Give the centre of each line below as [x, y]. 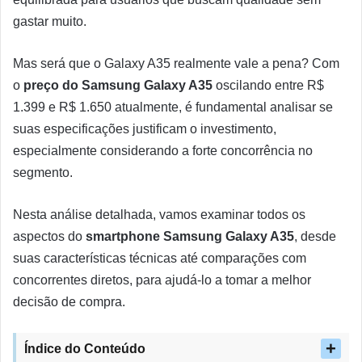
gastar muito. [50, 21]
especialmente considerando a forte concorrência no [163, 151]
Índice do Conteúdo [85, 349]
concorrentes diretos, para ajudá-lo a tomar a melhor [162, 280]
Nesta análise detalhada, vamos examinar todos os [159, 215]
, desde [315, 236]
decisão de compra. [69, 302]
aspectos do [49, 236]
